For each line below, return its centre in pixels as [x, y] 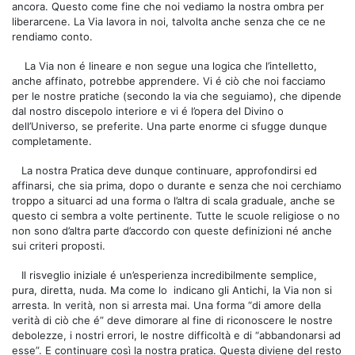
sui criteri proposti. [59, 245]
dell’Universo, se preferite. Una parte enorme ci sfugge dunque [170, 126]
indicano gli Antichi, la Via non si [253, 290]
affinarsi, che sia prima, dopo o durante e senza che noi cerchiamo [177, 185]
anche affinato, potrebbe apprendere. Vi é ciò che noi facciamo [169, 80]
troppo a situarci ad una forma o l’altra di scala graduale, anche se [174, 200]
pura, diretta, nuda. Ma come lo [90, 290]
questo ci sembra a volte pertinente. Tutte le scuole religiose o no [176, 215]
